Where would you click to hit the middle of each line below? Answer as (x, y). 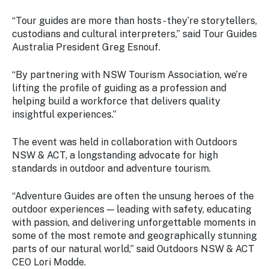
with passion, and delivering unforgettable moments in (134, 223)
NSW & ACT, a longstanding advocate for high (115, 156)
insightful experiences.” (64, 115)
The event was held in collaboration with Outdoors (125, 142)
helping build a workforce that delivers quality (116, 101)
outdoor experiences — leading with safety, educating (132, 210)
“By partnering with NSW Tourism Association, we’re (130, 75)
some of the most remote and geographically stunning (134, 236)
